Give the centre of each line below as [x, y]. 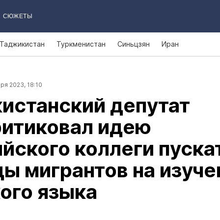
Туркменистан [81, 44]
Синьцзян [134, 44]
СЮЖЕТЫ [17, 16]
